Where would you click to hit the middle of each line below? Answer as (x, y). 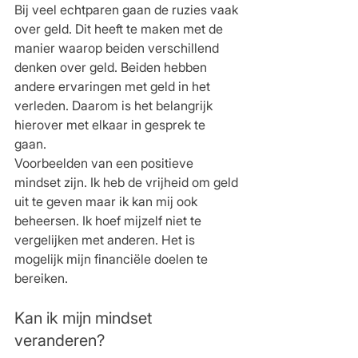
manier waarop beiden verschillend (118, 48)
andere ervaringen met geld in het (114, 86)
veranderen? (60, 340)
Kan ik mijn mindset (85, 318)
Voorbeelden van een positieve (105, 163)
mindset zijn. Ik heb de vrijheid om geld (128, 182)
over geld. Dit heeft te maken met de (120, 28)
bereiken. (43, 278)
